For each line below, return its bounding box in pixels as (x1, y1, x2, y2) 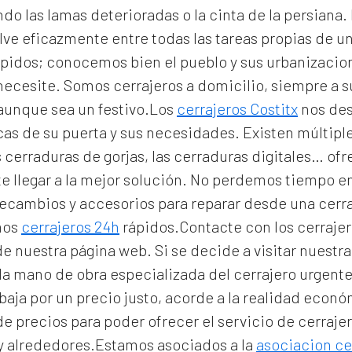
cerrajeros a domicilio (113, 75, 264, 94)
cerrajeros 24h (21, 217, 119, 236)
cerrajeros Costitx (177, 99, 298, 118)
